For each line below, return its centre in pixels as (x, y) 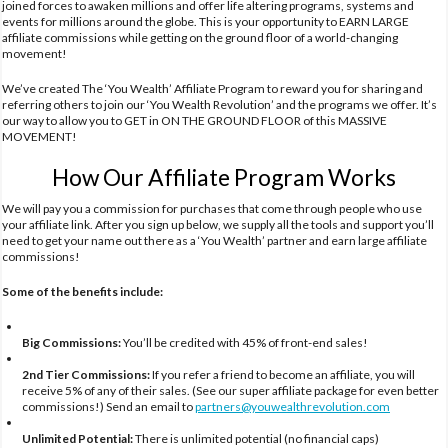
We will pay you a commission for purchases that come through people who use (212, 208)
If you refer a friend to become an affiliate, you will (282, 374)
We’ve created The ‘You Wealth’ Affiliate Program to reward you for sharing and (212, 88)
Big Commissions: (71, 342)
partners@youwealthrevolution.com (292, 406)
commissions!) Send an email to (108, 406)
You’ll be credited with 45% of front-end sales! (244, 342)
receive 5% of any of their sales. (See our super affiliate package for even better (230, 390)
